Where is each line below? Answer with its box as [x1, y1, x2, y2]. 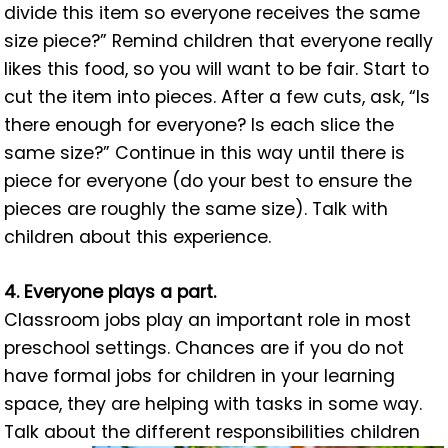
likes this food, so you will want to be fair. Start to [4, 57, 430, 82]
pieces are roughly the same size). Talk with [4, 197, 389, 222]
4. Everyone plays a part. [4, 279, 217, 304]
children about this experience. [4, 225, 272, 250]
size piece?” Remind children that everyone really [4, 29, 434, 54]
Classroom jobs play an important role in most [4, 307, 412, 332]
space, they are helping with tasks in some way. [4, 391, 423, 416]
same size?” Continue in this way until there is [4, 141, 406, 166]
